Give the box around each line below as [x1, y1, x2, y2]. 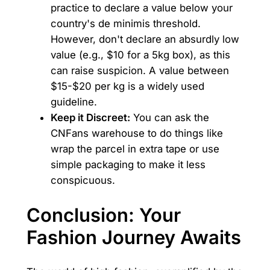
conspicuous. [50, 174, 115, 187]
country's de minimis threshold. [50, 17, 201, 30]
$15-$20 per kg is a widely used [50, 80, 204, 93]
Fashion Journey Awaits [26, 226, 241, 249]
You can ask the [130, 111, 209, 124]
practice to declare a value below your [50, 2, 233, 14]
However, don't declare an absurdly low [50, 33, 239, 46]
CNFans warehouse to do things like [50, 127, 223, 140]
